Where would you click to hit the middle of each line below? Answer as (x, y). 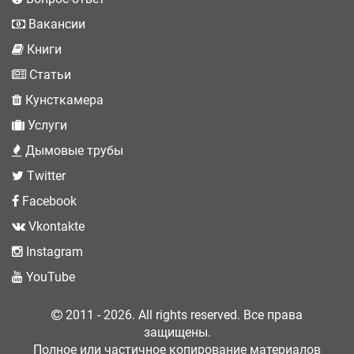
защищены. (177, 332)
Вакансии (55, 24)
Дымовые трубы (73, 150)
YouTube (49, 277)
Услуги (46, 125)
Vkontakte (55, 226)
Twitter (45, 175)
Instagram (53, 251)
